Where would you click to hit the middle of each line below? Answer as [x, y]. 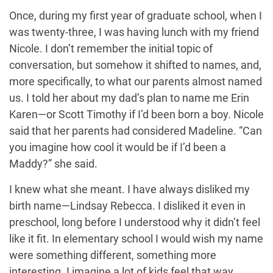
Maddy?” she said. [53, 164]
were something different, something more [113, 255]
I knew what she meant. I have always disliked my [129, 190]
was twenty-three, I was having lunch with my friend [134, 32]
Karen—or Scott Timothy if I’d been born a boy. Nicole [136, 115]
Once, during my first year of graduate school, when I [136, 16]
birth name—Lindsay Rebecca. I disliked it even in [127, 206]
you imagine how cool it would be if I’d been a [118, 147]
